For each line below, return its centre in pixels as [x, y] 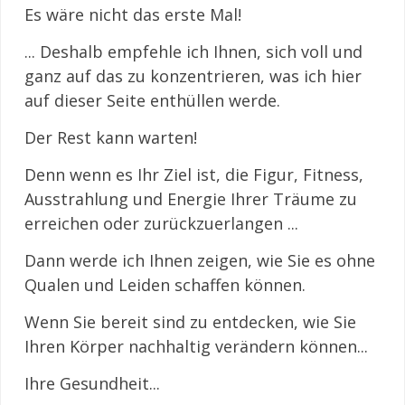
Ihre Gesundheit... [92, 383]
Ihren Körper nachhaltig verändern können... [196, 346]
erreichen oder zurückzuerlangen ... [161, 223]
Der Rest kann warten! [111, 137]
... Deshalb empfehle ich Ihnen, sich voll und [193, 51]
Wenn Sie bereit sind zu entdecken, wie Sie [190, 321]
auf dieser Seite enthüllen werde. [155, 100]
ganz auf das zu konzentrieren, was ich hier [193, 75]
